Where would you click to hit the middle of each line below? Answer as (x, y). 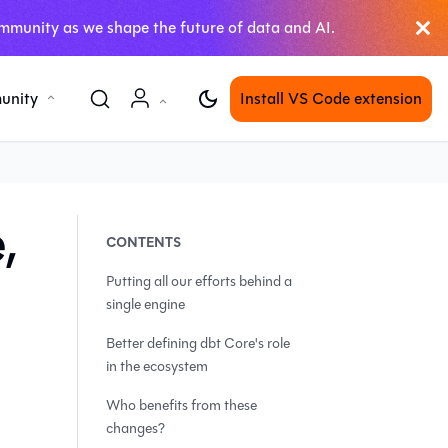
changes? (135, 428)
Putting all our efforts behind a (199, 281)
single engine (145, 304)
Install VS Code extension (331, 98)
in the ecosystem (157, 366)
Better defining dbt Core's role (198, 343)
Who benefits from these (181, 405)
